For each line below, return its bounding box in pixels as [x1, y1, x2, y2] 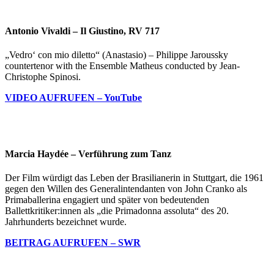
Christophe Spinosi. [5, 72, 81, 83]
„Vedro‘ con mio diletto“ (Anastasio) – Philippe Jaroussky [5, 50, 228, 61]
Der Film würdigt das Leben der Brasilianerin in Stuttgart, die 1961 [5, 172, 264, 183]
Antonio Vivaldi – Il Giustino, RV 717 [5, 26, 160, 37]
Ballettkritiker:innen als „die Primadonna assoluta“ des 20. [5, 205, 229, 216]
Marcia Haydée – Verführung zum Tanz [5, 148, 171, 159]
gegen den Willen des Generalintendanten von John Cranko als [5, 183, 247, 194]
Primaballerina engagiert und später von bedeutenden [5, 194, 209, 205]
